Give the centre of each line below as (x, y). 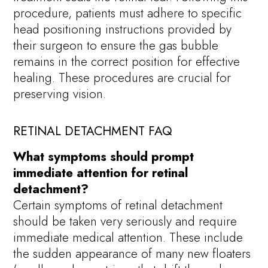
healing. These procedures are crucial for (122, 77)
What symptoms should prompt (104, 157)
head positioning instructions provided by (123, 29)
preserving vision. (60, 94)
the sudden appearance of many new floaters (132, 254)
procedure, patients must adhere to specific (128, 13)
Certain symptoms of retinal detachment (118, 205)
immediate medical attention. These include (128, 238)
